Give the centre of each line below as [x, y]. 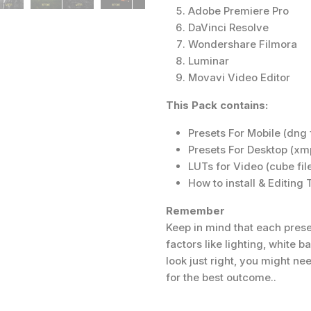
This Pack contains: [217, 106]
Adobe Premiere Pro [238, 11]
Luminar [209, 61]
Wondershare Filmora [243, 44]
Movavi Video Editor [239, 78]
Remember [195, 211]
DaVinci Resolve [228, 28]
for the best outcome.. [221, 278]
